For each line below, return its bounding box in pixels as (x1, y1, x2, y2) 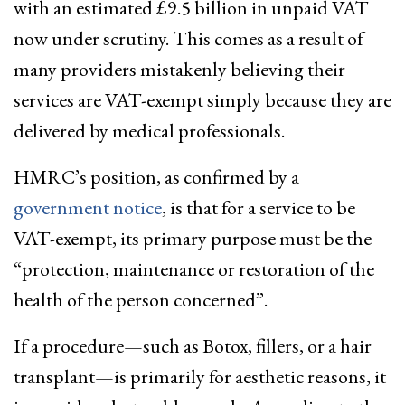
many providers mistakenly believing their (14, 55, 345, 82)
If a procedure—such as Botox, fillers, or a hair (14, 332, 372, 359)
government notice (14, 193, 162, 221)
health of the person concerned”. (14, 286, 268, 313)
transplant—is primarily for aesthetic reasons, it (14, 363, 386, 390)
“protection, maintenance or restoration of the (14, 255, 374, 282)
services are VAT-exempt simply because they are (14, 86, 391, 113)
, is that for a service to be (162, 193, 355, 221)
